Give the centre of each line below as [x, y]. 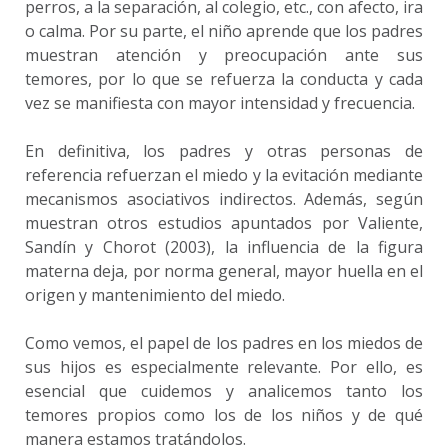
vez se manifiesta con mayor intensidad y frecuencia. [220, 103]
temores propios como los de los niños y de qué [224, 415]
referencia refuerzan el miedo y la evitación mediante [224, 175]
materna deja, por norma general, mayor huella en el [224, 271]
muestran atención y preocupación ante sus [224, 55]
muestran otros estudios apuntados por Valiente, [224, 223]
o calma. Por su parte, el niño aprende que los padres [224, 31]
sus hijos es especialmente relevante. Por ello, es [224, 367]
